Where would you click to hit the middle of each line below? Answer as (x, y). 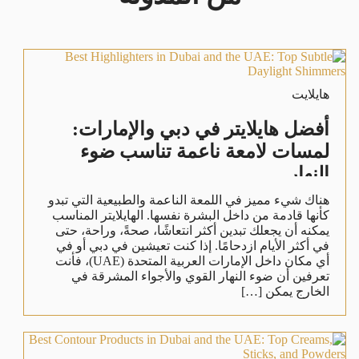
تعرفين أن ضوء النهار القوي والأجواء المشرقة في (201, 276)
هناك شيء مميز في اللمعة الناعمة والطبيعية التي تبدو (189, 200)
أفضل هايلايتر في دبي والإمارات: (201, 129)
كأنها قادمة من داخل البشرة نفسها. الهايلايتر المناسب (191, 215)
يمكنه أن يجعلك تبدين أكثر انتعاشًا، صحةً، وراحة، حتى (193, 230)
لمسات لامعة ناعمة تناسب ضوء (205, 151)
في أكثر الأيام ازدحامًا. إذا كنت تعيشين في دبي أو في (193, 245)
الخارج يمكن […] (286, 291)
